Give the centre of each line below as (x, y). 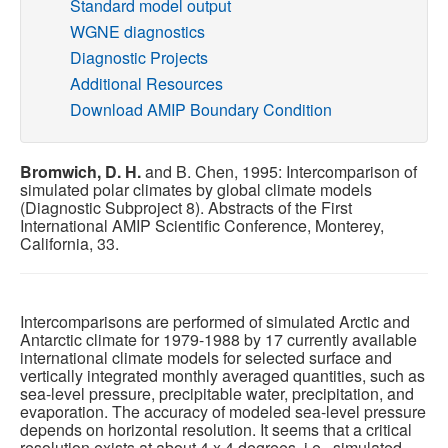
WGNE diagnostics (137, 31)
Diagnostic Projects (139, 57)
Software (52, 86)
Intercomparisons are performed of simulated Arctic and (215, 321)
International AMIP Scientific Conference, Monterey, (202, 225)
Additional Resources (146, 83)
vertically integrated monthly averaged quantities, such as (222, 375)
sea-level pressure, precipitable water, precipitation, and (217, 393)
